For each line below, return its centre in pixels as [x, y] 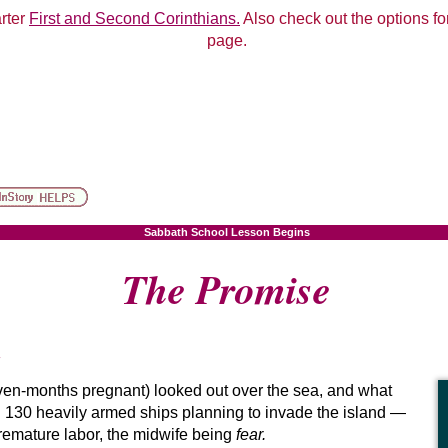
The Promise [226, 289]
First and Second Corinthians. [134, 18]
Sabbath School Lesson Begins [226, 231]
